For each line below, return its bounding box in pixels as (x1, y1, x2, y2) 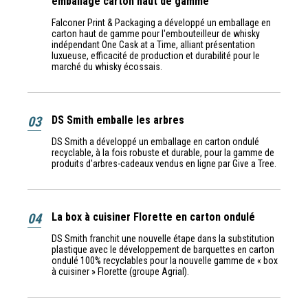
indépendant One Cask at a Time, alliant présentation (52, 38, 255, 50)
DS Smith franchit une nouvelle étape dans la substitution (52, 232, 274, 244)
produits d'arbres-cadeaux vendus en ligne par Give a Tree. (52, 157, 278, 169)
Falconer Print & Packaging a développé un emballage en (52, 16, 271, 28)
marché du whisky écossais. (52, 60, 162, 72)
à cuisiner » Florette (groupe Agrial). (52, 265, 191, 277)
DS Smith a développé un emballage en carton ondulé (52, 135, 259, 147)
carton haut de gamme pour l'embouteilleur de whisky (52, 27, 260, 39)
